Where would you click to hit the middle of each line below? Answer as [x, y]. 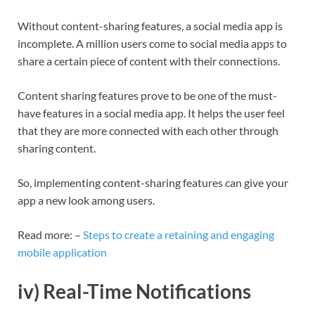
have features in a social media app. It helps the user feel [151, 113]
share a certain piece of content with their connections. [150, 61]
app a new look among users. [87, 200]
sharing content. [58, 148]
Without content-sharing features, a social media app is [150, 26]
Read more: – [50, 235]
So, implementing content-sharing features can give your [153, 183]
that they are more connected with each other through [148, 131]
